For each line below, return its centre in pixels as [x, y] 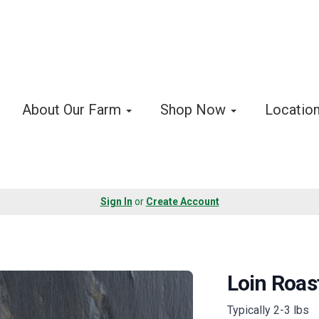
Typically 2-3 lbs [268, 310]
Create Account [182, 202]
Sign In [116, 202]
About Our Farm [73, 110]
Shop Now [195, 110]
